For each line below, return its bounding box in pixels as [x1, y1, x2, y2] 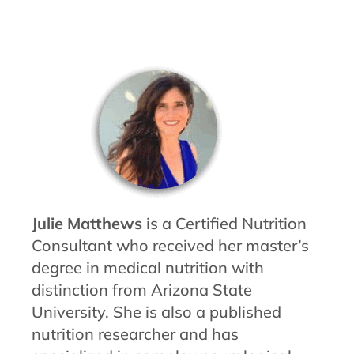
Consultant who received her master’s [32, 235, 309, 256]
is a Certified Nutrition [142, 213, 307, 234]
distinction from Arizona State [32, 280, 252, 300]
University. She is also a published [32, 302, 281, 322]
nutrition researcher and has [32, 324, 239, 345]
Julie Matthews [32, 213, 142, 234]
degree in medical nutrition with [32, 258, 264, 278]
